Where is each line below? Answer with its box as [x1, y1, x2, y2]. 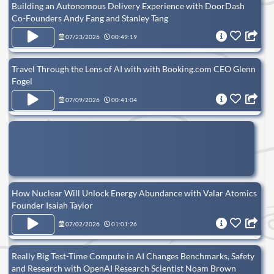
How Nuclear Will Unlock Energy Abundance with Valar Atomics [12, 187, 257, 198]
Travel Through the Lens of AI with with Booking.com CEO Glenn [12, 63, 256, 74]
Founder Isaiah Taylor [12, 199, 93, 210]
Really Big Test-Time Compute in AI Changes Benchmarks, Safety [12, 250, 254, 261]
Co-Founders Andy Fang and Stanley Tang [12, 12, 168, 23]
